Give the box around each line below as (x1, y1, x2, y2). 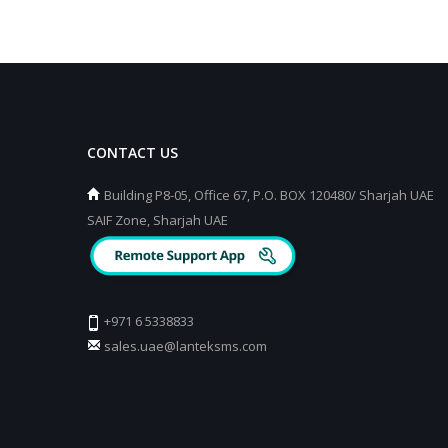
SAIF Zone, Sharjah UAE (87, 211, 228, 229)
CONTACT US (87, 143, 178, 162)
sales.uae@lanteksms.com (104, 337, 267, 356)
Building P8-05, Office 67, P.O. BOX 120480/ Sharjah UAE (101, 186, 434, 204)
